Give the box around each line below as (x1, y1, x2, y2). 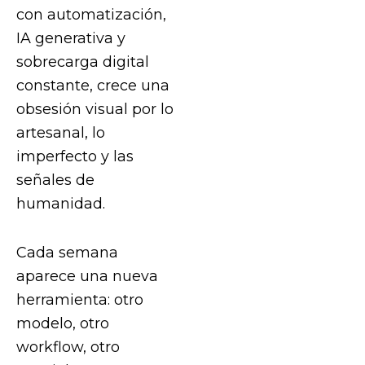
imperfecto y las (16, 147, 134, 165)
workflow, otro (16, 338, 120, 356)
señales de (16, 171, 95, 188)
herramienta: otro (16, 291, 143, 309)
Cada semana (16, 244, 118, 262)
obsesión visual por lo (16, 100, 174, 117)
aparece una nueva (16, 267, 158, 285)
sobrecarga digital (16, 53, 149, 70)
